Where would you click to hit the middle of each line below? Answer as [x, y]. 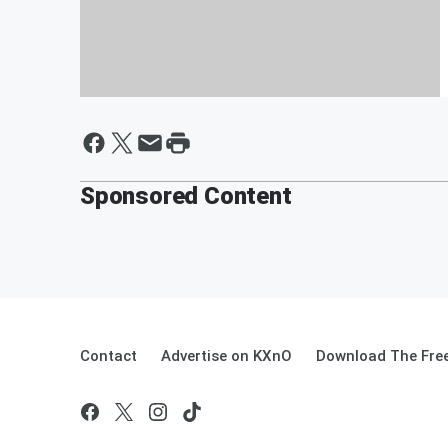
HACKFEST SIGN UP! [214, 121]
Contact [108, 355]
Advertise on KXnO [226, 355]
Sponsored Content [186, 195]
